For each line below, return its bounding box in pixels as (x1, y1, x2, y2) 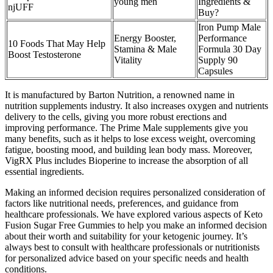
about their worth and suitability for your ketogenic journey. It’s (5, 231, 247, 242)
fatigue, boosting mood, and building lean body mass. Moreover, (5, 144, 252, 155)
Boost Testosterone (8, 49, 81, 60)
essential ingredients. (5, 166, 84, 177)
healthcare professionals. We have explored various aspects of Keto (5, 209, 263, 220)
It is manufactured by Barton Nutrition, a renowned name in (5, 90, 235, 101)
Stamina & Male (114, 44, 177, 55)
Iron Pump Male (198, 22, 261, 33)
